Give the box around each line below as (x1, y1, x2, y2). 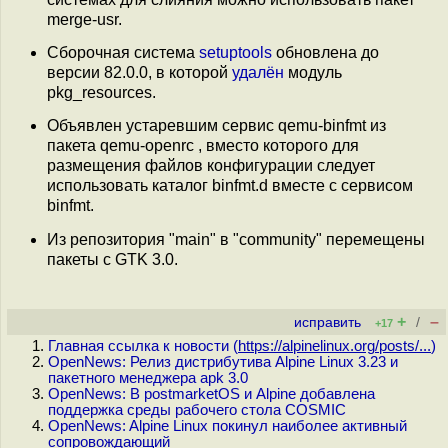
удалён (232, 63, 284, 81)
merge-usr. (47, 10, 122, 28)
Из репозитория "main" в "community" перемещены (47, 230, 425, 248)
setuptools (199, 43, 272, 61)
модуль (284, 63, 342, 81)
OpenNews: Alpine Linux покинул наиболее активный (48, 418, 407, 434)
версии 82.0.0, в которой (47, 63, 232, 81)
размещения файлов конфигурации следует (47, 157, 375, 175)
